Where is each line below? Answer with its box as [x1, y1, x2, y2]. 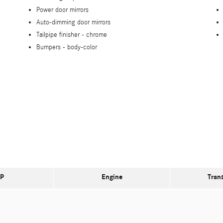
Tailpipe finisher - [36, 30, 86, 39]
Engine [101, 172, 122, 181]
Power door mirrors [36, 5, 89, 14]
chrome [86, 30, 107, 39]
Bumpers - [36, 43, 67, 51]
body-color [67, 43, 97, 51]
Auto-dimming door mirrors [36, 18, 111, 26]
